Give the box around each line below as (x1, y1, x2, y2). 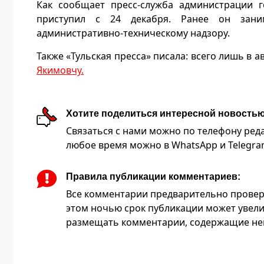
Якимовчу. (37, 64, 84, 77)
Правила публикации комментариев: (66, 171, 240, 181)
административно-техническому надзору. (37, 27, 230, 39)
